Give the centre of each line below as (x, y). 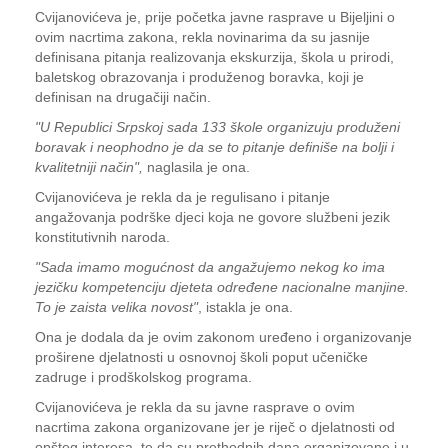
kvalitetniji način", (89, 167)
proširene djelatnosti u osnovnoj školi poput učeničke (201, 357)
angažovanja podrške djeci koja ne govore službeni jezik (212, 217)
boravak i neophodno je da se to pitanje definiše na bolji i (214, 147)
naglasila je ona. (196, 167)
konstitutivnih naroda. (102, 237)
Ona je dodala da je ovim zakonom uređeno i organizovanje (223, 337)
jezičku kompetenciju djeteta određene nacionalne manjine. (222, 287)
